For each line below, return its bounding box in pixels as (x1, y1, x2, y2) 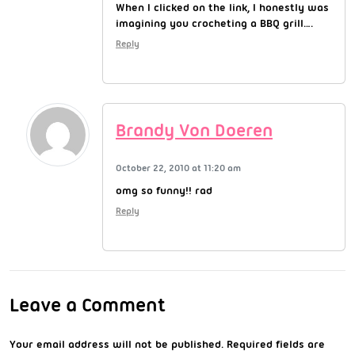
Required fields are (227, 337, 325, 350)
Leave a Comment (10, 292, 166, 316)
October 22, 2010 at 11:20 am (116, 162, 241, 174)
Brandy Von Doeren (116, 119, 273, 141)
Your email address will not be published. (10, 337, 223, 350)
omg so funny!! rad (116, 183, 212, 197)
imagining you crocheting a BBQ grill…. (116, 16, 313, 29)
